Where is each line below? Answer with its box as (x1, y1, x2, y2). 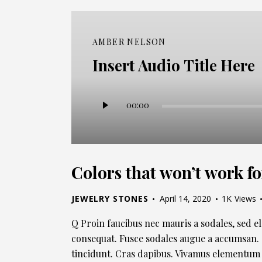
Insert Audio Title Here (92, 54, 255, 75)
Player (92, 104, 119, 116)
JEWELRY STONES (71, 193, 149, 205)
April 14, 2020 (159, 193, 211, 205)
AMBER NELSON (92, 36, 166, 48)
